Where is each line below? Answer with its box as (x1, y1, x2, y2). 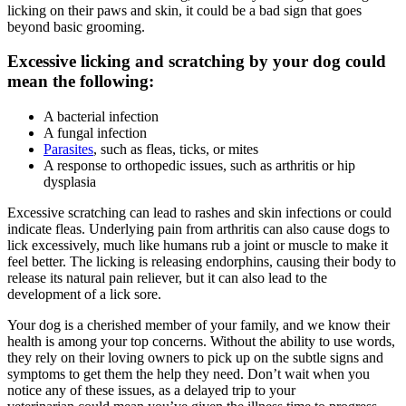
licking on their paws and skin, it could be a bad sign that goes (7, 2, 362, 18)
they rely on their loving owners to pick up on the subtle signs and (7, 350, 383, 365)
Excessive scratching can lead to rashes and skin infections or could (7, 205, 391, 220)
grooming (86, 18, 141, 34)
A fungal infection (43, 125, 147, 140)
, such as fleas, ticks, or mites (93, 141, 258, 157)
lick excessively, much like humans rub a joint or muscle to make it (7, 237, 388, 253)
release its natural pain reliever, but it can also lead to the (7, 270, 327, 285)
